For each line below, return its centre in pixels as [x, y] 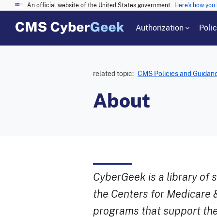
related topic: [113, 74]
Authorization [160, 28]
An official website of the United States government [99, 5]
